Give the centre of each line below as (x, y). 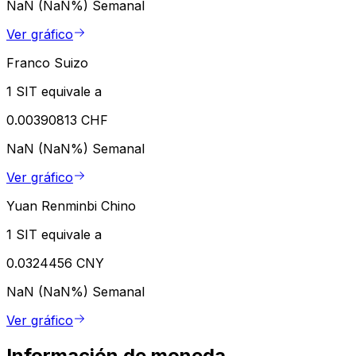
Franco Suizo (47, 63)
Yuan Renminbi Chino (71, 206)
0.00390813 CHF (57, 120)
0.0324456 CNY (55, 263)
